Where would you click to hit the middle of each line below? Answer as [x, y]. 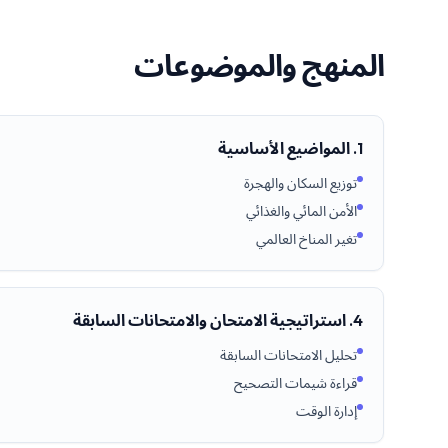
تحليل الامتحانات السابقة [288, 355]
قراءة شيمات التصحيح [295, 383]
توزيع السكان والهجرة [300, 183]
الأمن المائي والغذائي [301, 211]
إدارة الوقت [326, 411]
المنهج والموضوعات [258, 65]
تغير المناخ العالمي [306, 239]
